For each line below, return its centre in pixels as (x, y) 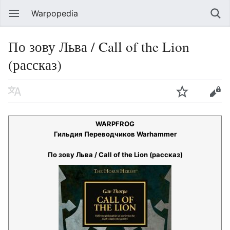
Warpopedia (55, 13)
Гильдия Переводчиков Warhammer (115, 134)
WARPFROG (115, 124)
